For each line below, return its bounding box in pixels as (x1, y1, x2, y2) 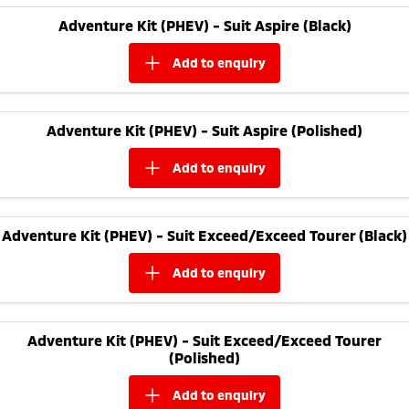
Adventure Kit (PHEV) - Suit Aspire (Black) (58, 16, 351, 34)
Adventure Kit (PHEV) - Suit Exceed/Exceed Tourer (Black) (2, 225, 407, 244)
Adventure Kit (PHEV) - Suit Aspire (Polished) (47, 121, 362, 139)
